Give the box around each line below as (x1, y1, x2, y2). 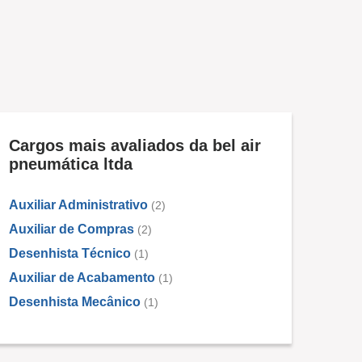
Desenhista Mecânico (9, 295, 141, 309)
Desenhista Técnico (9, 246, 131, 261)
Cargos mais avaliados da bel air (9, 137, 261, 155)
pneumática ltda (9, 155, 133, 174)
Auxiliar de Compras (9, 222, 134, 237)
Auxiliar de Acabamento (9, 271, 155, 285)
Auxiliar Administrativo (9, 198, 148, 213)
